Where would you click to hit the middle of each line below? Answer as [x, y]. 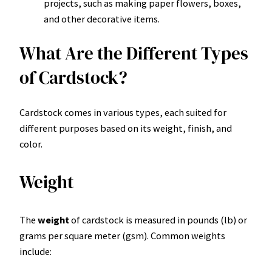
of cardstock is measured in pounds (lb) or [158, 219]
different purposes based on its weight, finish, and [126, 128]
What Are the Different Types [134, 54]
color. [31, 144]
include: [36, 251]
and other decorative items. [102, 19]
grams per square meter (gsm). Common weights [122, 235]
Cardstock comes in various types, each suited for [123, 113]
